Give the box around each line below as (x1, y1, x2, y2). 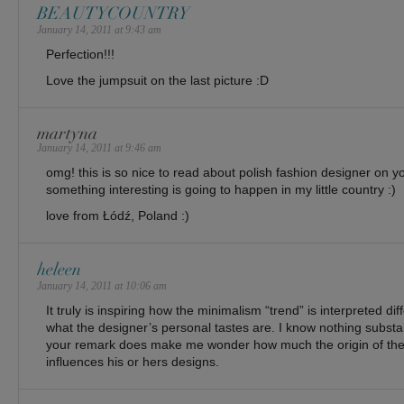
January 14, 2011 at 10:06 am (37, 280, 167, 292)
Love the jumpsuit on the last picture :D (46, 73, 269, 87)
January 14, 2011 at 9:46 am (37, 142, 161, 154)
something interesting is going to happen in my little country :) (46, 182, 396, 197)
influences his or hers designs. (46, 354, 219, 369)
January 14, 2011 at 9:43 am (37, 23, 161, 36)
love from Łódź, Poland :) (46, 208, 189, 223)
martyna (37, 123, 97, 144)
